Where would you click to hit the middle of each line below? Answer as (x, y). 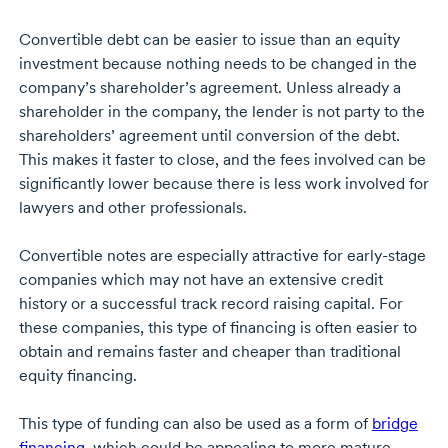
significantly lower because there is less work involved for (223, 184)
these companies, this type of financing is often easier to (217, 328)
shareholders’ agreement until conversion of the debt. (209, 136)
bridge (394, 424)
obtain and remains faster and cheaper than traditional (209, 352)
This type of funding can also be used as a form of (195, 424)
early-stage (386, 256)
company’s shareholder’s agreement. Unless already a (209, 88)
